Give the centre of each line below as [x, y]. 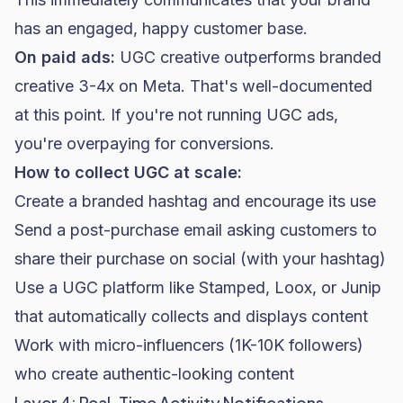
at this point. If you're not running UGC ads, [176, 115]
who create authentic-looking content [154, 374]
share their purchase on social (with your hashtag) [200, 259]
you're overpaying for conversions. [144, 143]
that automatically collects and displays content [191, 316]
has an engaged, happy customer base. [161, 28]
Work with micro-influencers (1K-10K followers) [189, 345]
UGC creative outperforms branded [248, 57]
